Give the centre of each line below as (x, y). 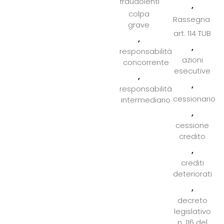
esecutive (192, 70)
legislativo (192, 211)
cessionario (194, 98)
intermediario (146, 99)
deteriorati (192, 173)
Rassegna (191, 19)
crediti (192, 162)
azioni (192, 59)
